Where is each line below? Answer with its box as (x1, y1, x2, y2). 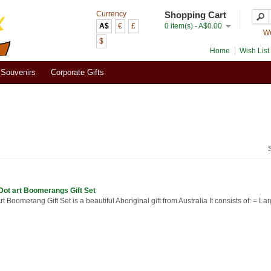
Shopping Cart (165, 10, 226, 20)
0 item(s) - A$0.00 (165, 22, 222, 30)
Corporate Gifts (51, 68, 104, 77)
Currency (96, 10, 126, 18)
